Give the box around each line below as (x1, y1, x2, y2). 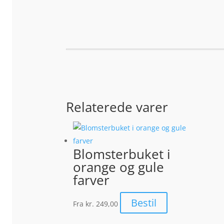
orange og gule (73, 157, 164, 176)
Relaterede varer (66, 97, 168, 116)
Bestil (131, 195, 156, 209)
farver (73, 170, 109, 189)
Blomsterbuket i (73, 144, 170, 163)
